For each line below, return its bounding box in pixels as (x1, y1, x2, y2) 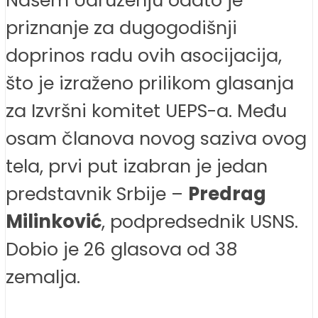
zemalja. (6, 263, 80, 290)
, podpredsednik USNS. (102, 208, 298, 234)
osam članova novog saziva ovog (6, 125, 307, 151)
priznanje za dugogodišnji (6, 14, 237, 40)
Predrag (188, 180, 266, 207)
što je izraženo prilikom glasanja (6, 70, 294, 96)
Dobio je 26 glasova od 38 (6, 236, 238, 262)
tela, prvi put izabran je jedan (6, 153, 268, 179)
